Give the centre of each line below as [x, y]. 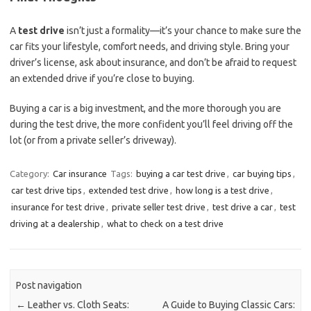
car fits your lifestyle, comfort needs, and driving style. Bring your [150, 47]
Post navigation [49, 286]
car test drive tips [47, 190]
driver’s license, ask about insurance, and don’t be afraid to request [153, 62]
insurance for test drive [58, 207]
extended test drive [129, 190]
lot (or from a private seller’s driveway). [93, 140]
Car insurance [80, 174]
